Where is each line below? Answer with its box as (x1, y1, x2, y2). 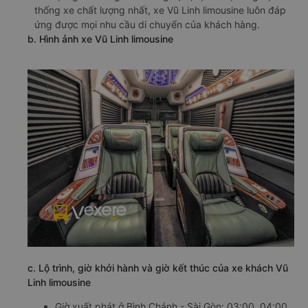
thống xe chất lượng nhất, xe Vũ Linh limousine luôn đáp (34, 3, 286, 16)
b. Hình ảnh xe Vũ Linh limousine (27, 32, 173, 45)
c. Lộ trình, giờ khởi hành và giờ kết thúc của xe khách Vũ (27, 261, 288, 274)
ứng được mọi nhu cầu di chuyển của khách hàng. (34, 18, 260, 30)
